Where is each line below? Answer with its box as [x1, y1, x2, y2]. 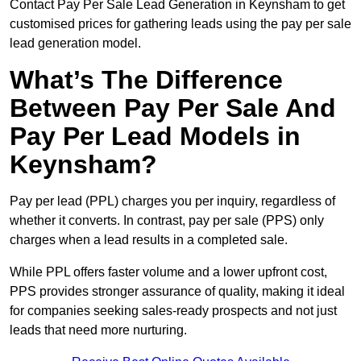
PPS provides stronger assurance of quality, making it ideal [10, 284, 345, 299]
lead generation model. [10, 36, 141, 51]
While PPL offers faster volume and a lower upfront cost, [10, 265, 327, 280]
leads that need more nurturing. [10, 323, 187, 338]
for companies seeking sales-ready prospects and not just [10, 304, 337, 318]
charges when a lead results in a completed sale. [10, 233, 288, 247]
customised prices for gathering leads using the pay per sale [10, 17, 351, 31]
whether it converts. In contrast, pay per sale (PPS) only [10, 214, 324, 228]
